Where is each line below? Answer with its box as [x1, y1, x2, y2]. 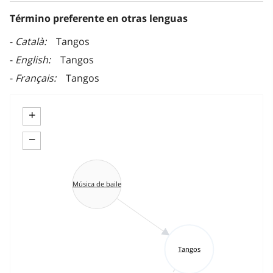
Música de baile [72, 179, 121, 189]
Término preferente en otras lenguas [10, 12, 188, 26]
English [15, 53, 48, 67]
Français [15, 71, 54, 85]
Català [15, 35, 44, 49]
